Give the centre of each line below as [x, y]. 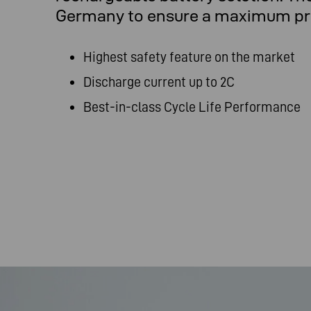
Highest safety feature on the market [189, 57]
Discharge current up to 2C [159, 82]
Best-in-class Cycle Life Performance [192, 107]
